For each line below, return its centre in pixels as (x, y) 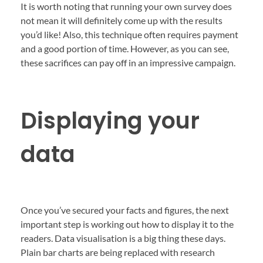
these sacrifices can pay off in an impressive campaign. (128, 63)
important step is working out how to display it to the (127, 224)
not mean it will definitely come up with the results (122, 21)
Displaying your (110, 121)
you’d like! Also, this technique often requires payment (129, 35)
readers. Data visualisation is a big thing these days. (123, 238)
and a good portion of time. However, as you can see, (125, 49)
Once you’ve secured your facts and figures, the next (125, 210)
